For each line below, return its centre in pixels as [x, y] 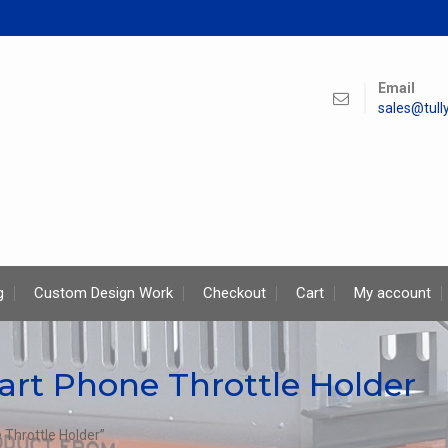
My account [392, 293]
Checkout [234, 293]
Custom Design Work [103, 293]
